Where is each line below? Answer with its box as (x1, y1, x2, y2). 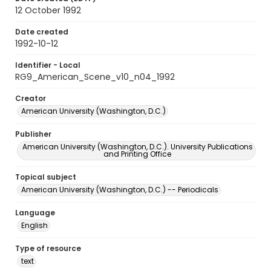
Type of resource (15, 243, 81, 253)
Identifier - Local (15, 60, 80, 70)
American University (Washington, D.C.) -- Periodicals (21, 184, 218, 195)
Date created (15, 27, 68, 37)
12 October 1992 (15, 4, 81, 16)
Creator (15, 93, 46, 103)
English (21, 220, 48, 230)
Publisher (15, 129, 51, 139)
